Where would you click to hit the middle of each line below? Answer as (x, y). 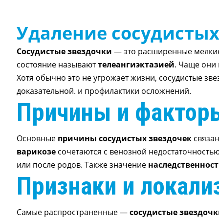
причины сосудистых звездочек (124, 138)
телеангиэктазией (136, 65)
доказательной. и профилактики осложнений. (104, 91)
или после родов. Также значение (82, 165)
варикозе (36, 152)
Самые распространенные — (73, 212)
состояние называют (57, 65)
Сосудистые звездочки (64, 51)
